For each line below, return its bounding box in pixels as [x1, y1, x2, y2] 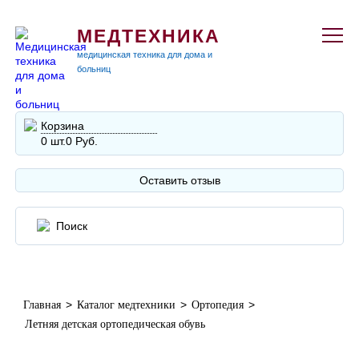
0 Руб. [66, 135, 99, 147]
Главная [23, 299, 62, 311]
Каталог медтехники [77, 299, 176, 311]
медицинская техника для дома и [77, 50, 213, 59]
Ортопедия [192, 299, 244, 311]
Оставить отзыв [139, 174, 220, 187]
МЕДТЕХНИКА [77, 26, 221, 46]
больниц [77, 64, 111, 74]
